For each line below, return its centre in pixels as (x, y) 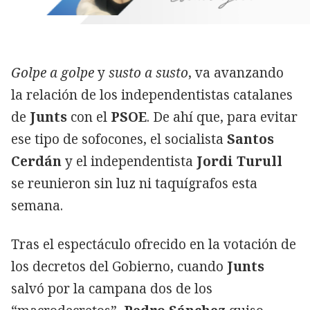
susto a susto (147, 72)
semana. (37, 205)
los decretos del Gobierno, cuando (119, 266)
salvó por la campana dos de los (112, 288)
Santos (249, 139)
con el (89, 117)
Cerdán (36, 161)
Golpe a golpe (53, 72)
